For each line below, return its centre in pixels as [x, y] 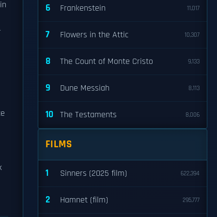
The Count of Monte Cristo [107, 62]
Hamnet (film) [84, 200]
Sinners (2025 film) [93, 173]
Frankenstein [83, 8]
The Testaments [88, 115]
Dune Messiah [85, 88]
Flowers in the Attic [94, 35]
